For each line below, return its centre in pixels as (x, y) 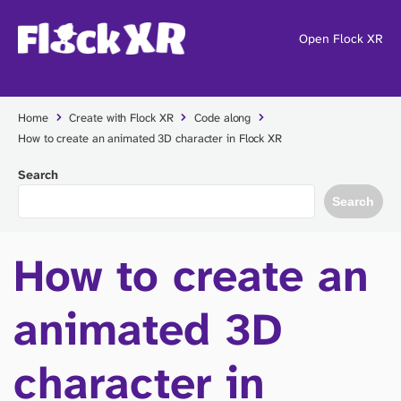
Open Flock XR (341, 38)
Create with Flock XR (121, 117)
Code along (223, 117)
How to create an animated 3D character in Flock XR (150, 138)
